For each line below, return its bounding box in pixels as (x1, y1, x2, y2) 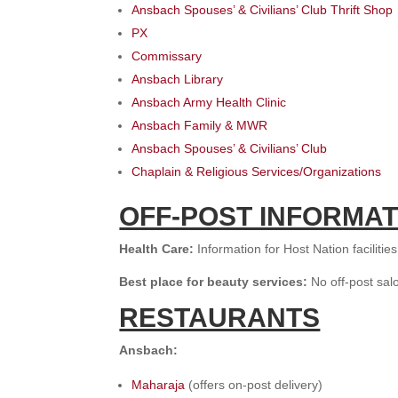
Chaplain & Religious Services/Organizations (131, 164, 382, 179)
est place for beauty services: (128, 275, 312, 290)
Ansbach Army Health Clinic (131, 95, 287, 110)
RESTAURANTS (119, 303, 321, 333)
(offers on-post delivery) (185, 378, 323, 393)
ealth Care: (128, 242, 198, 257)
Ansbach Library (131, 72, 224, 87)
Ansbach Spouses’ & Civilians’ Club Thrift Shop (131, 3, 394, 18)
